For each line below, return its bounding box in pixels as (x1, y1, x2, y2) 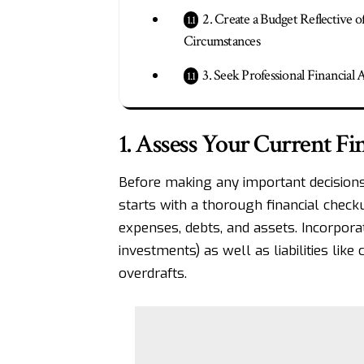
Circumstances (183, 31, 260, 50)
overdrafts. (118, 264, 187, 284)
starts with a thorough (118, 196, 266, 215)
